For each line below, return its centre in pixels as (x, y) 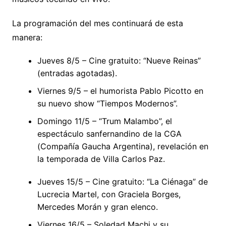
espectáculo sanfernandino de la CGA (109, 134)
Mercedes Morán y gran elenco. (97, 207)
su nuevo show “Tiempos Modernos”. (107, 104)
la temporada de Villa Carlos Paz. (101, 159)
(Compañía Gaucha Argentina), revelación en (123, 147)
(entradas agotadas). (77, 73)
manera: (27, 38)
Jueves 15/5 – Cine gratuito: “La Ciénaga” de (122, 182)
